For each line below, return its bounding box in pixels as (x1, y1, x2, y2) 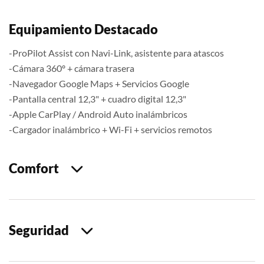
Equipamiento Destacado (9, 21, 158, 38)
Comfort (9, 160, 71, 177)
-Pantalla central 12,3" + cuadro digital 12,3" (9, 93, 186, 105)
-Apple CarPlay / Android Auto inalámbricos (9, 108, 187, 120)
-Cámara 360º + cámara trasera (9, 62, 134, 74)
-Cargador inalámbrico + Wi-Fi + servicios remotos (9, 124, 212, 136)
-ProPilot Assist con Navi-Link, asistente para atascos (9, 47, 224, 59)
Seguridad (9, 222, 81, 239)
